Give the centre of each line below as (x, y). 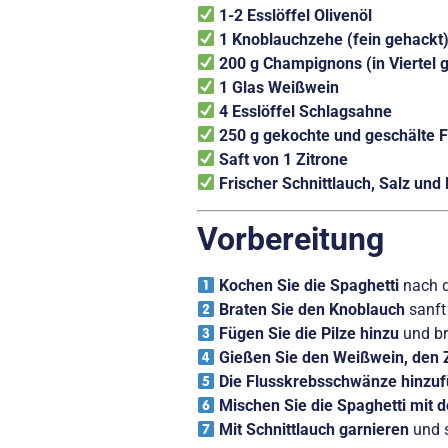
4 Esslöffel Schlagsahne (306, 111)
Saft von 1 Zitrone (284, 159)
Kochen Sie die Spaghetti (309, 286)
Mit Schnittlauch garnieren (314, 430)
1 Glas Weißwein (279, 87)
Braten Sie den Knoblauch (312, 310)
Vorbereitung (290, 239)
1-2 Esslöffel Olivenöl (296, 15)
